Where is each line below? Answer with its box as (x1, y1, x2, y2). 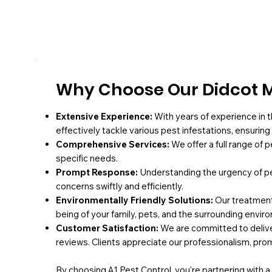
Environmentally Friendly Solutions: (55, 194, 213, 206)
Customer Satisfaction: (55, 222, 158, 234)
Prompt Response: (55, 166, 138, 178)
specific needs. (55, 152, 118, 165)
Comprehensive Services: (55, 138, 169, 151)
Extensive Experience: (55, 110, 154, 123)
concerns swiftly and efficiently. (55, 180, 183, 192)
